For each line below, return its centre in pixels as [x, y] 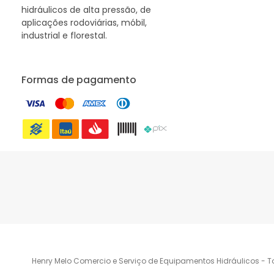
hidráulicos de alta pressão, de [86, 9]
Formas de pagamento [79, 80]
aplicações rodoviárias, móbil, [84, 22]
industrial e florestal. [64, 35]
